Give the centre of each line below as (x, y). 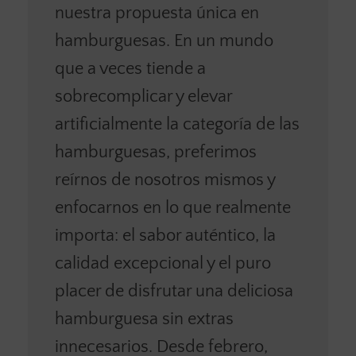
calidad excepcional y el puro (163, 264)
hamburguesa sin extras (144, 319)
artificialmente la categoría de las (177, 125)
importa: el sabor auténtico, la (165, 236)
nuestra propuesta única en (157, 14)
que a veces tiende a (130, 69)
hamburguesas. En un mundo (164, 41)
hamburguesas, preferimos (155, 153)
